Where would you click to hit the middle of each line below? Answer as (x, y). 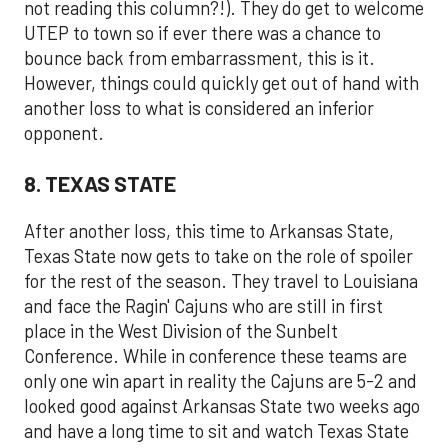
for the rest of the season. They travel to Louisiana (221, 281)
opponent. (64, 133)
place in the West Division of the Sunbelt (181, 331)
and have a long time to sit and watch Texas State (216, 431)
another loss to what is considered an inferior (199, 108)
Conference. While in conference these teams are (215, 356)
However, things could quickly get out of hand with (221, 83)
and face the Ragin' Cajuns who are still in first (203, 306)
